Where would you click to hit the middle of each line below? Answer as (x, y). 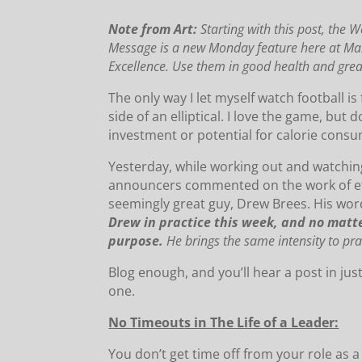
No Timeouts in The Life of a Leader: (224, 323)
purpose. (136, 241)
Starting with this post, (263, 29)
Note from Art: (153, 29)
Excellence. (139, 67)
